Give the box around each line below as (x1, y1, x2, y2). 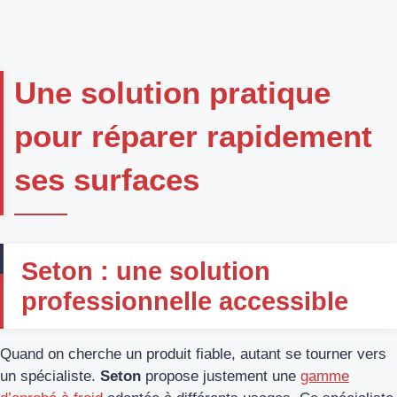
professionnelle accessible (21, 287, 348, 316)
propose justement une (141, 368, 300, 385)
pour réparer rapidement (14, 119, 372, 154)
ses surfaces (14, 162, 199, 198)
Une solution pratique (14, 75, 331, 111)
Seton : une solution (21, 257, 270, 286)
